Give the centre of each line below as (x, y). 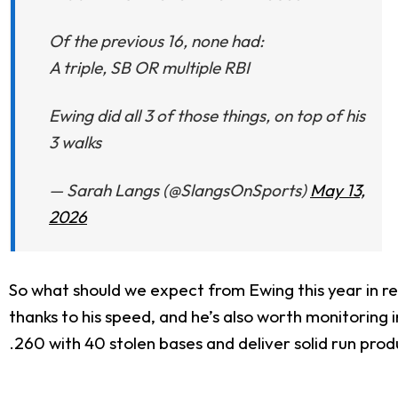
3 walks (75, 143)
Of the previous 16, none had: (156, 41)
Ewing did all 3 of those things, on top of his (207, 116)
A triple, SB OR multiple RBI (149, 68)
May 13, (338, 190)
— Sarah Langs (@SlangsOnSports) (179, 190)
